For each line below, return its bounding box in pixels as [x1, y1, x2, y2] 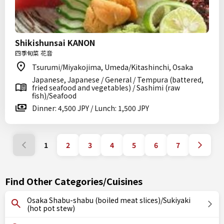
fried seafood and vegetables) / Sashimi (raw [32, 82, 180, 92]
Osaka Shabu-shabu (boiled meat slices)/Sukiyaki [27, 195, 190, 205]
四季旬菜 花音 [15, 48, 52, 57]
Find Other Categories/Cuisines [5, 174, 142, 187]
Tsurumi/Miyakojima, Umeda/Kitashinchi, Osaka [32, 62, 193, 72]
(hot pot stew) [27, 203, 75, 213]
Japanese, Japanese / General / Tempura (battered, [32, 74, 203, 84]
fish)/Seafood [32, 90, 76, 100]
